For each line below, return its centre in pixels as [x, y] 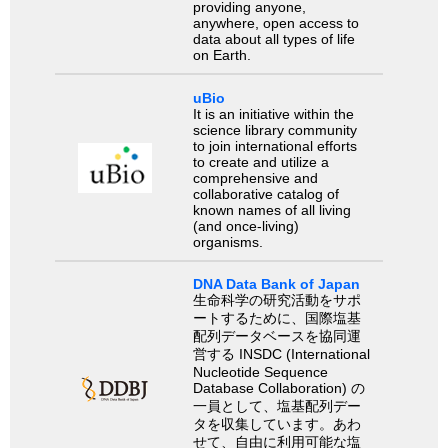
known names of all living [271, 209]
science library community [274, 129]
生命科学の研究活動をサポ [276, 299]
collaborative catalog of [265, 193]
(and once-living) [245, 225]
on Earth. [221, 55]
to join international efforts [274, 145]
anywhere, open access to [275, 23]
